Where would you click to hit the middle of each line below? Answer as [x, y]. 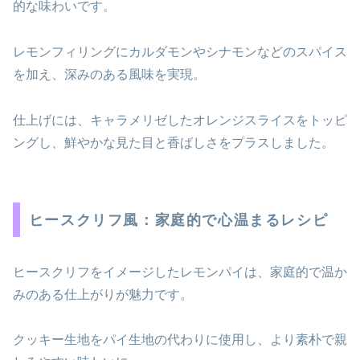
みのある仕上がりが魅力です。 [103, 294]
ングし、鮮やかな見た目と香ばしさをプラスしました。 [174, 142]
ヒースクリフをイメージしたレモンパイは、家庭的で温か [180, 272]
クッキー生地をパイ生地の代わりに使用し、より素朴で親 [180, 340]
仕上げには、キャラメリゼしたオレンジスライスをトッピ [180, 120]
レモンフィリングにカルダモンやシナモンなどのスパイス [180, 51]
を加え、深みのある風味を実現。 [109, 74]
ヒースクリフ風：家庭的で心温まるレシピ [178, 220]
